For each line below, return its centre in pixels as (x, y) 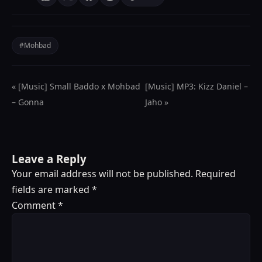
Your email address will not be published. (102, 173)
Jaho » (157, 102)
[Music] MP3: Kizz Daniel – (197, 86)
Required (216, 173)
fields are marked (52, 189)
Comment (35, 205)
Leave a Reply (49, 158)
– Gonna (28, 102)
